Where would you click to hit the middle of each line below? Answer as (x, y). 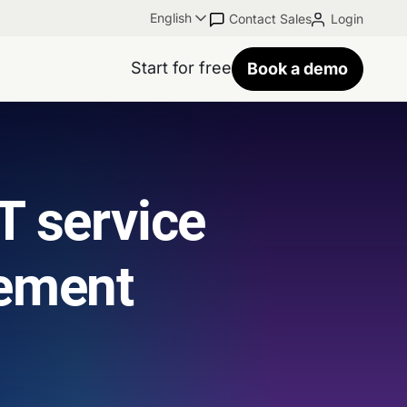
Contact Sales (270, 19)
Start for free (181, 67)
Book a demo (298, 69)
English (171, 18)
